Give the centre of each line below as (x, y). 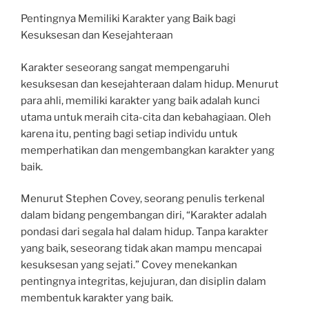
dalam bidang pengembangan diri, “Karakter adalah (144, 216)
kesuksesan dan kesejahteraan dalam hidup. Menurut (150, 84)
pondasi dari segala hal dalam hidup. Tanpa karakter (144, 232)
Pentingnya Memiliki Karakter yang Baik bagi (128, 19)
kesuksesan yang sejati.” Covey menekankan (129, 265)
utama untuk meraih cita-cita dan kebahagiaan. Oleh (146, 117)
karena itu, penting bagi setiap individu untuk (129, 133)
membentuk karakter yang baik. (97, 298)
